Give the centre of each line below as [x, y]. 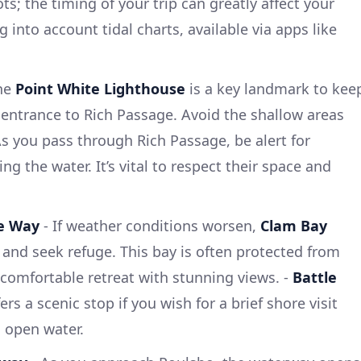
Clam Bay [294, 225]
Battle [315, 277]
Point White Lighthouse [100, 88]
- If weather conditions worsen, [150, 225]
